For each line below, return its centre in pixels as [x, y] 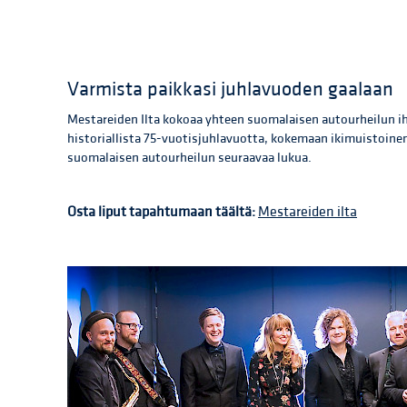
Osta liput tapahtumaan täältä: [163, 212]
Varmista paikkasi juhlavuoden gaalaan [230, 90]
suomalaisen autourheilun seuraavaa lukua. [189, 158]
